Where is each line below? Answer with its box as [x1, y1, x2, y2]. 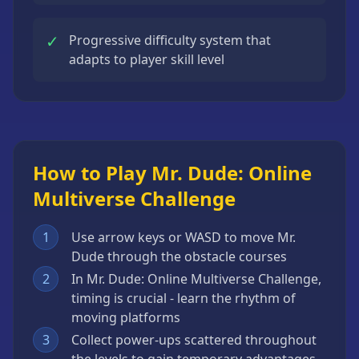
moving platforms [71, 309, 180, 326]
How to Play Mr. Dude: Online [33, 159, 312, 186]
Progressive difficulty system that [69, 31, 271, 49]
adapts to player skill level [69, 50, 224, 68]
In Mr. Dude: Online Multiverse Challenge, [71, 270, 321, 288]
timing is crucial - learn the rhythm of [71, 289, 296, 307]
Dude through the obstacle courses [71, 248, 287, 265]
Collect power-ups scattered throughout [71, 331, 317, 349]
